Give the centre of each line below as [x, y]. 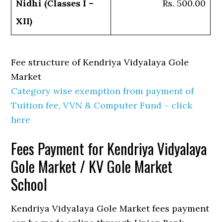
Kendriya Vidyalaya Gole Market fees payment [110, 209]
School [29, 184]
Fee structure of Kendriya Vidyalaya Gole [100, 62]
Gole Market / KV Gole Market [92, 166]
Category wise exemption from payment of [103, 91]
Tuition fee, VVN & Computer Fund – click [102, 106]
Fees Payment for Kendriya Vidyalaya [109, 149]
